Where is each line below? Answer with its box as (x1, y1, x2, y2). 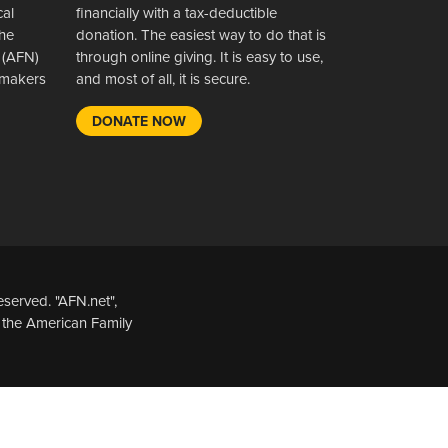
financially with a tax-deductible (76, 3, 277, 22)
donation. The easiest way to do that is (76, 25, 326, 44)
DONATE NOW (92, 112, 186, 130)
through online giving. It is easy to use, (76, 47, 323, 66)
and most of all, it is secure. (76, 69, 250, 88)
